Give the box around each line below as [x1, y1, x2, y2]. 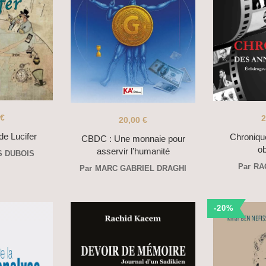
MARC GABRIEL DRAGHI [95, 163, 186, 173]
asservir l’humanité [96, 145, 170, 156]
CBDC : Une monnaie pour [81, 133, 185, 144]
